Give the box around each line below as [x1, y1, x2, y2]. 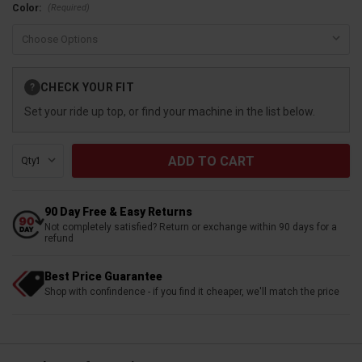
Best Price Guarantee [44, 270, 162, 284]
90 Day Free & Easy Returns [44, 205, 192, 219]
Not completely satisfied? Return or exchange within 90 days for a [44, 221, 337, 234]
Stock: [12, 83, 42, 95]
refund [44, 233, 74, 245]
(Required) [47, 2, 90, 13]
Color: [12, 2, 44, 15]
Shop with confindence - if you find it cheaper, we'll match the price [44, 286, 339, 298]
